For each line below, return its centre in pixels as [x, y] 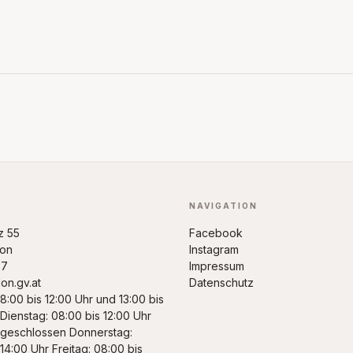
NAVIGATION [223, 206]
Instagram [214, 249]
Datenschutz [221, 282]
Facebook [216, 233]
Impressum [217, 266]
